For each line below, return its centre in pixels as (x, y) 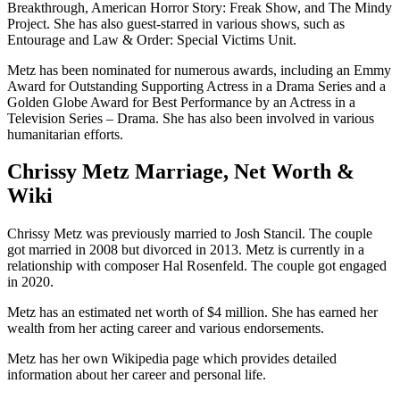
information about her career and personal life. (137, 375)
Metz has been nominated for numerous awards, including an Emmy (199, 70)
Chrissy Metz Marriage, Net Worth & (181, 172)
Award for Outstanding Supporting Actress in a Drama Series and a (196, 86)
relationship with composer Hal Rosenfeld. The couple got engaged (197, 266)
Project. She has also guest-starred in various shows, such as (176, 23)
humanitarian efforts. (65, 134)
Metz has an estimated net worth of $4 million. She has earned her (192, 312)
